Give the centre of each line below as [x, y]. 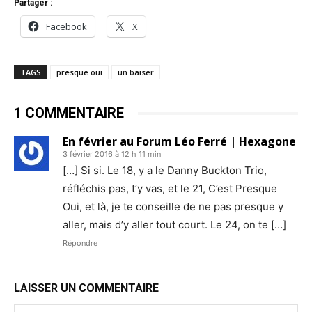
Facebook [67, 26]
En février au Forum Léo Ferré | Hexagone [179, 141]
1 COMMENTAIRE [69, 113]
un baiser [136, 72]
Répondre [80, 243]
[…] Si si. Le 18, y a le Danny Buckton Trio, [165, 170]
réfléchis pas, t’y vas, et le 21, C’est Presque [170, 188]
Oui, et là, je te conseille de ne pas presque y [173, 206]
